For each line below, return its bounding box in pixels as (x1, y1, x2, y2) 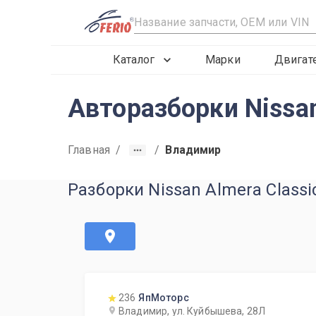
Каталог (113, 53, 154, 66)
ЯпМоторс (138, 292, 189, 303)
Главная (68, 143, 111, 157)
